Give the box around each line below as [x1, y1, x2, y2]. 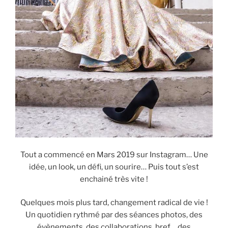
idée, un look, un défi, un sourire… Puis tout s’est [29, 162, 199, 172]
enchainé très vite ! [80, 174, 148, 184]
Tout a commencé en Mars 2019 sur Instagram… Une [20, 150, 208, 159]
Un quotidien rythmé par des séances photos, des [25, 210, 203, 220]
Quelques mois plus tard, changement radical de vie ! [20, 198, 208, 208]
